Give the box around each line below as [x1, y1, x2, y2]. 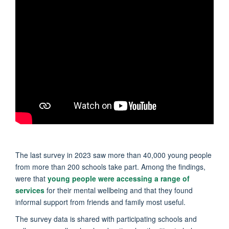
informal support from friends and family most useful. [15, 196, 186, 207]
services [15, 185, 47, 195]
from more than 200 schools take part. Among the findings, [15, 161, 205, 172]
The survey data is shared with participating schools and [15, 213, 197, 224]
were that [15, 173, 48, 184]
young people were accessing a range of [48, 173, 190, 184]
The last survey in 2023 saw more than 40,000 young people [15, 149, 212, 160]
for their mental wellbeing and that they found [47, 185, 193, 195]
